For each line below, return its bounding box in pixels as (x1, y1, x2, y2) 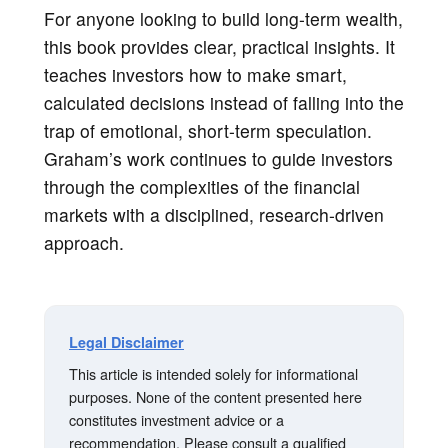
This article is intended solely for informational (69, 362, 358, 384)
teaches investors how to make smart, (44, 61, 347, 87)
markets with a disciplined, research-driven (44, 201, 384, 227)
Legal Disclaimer (69, 331, 184, 352)
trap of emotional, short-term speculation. (44, 117, 372, 143)
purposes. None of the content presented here (69, 385, 362, 407)
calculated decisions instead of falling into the (44, 89, 404, 115)
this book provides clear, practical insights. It (44, 33, 395, 59)
